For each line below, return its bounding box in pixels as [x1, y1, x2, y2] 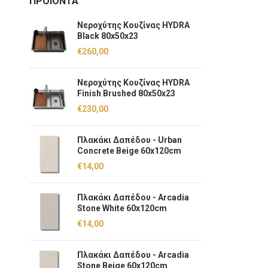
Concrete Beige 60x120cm [77, 146, 181, 156]
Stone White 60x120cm [77, 203, 167, 213]
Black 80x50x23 [77, 31, 138, 41]
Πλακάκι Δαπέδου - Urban [77, 135, 182, 145]
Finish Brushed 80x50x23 [77, 89, 175, 98]
